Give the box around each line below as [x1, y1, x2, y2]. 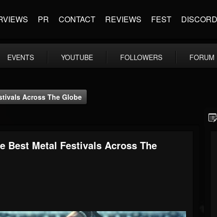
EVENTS [7, 52, 34, 62]
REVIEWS [105, 14, 141, 25]
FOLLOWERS [120, 52, 162, 62]
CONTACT [59, 14, 95, 25]
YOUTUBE [61, 52, 93, 62]
